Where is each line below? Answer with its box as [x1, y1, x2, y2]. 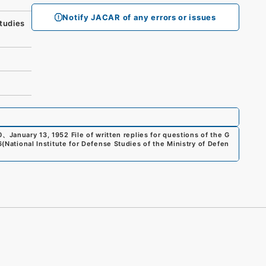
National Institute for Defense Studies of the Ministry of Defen [5, 139, 230, 148]
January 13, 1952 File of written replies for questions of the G [9, 130, 230, 139]
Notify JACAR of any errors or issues [62, 12, 216, 22]
